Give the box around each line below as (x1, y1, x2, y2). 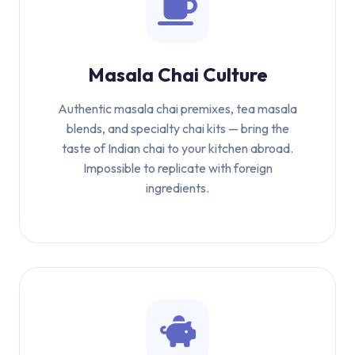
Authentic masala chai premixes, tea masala (58, 101, 297, 116)
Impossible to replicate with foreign (82, 160, 273, 176)
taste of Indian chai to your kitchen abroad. (62, 140, 293, 156)
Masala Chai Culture (87, 63, 268, 86)
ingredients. (146, 180, 209, 196)
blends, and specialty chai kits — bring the (66, 120, 289, 136)
